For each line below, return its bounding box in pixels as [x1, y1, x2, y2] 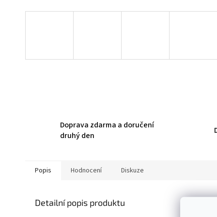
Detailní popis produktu [35, 197, 125, 208]
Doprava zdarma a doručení [60, 119, 154, 130]
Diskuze [121, 166, 144, 176]
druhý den [60, 130, 94, 141]
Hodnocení [71, 166, 102, 176]
